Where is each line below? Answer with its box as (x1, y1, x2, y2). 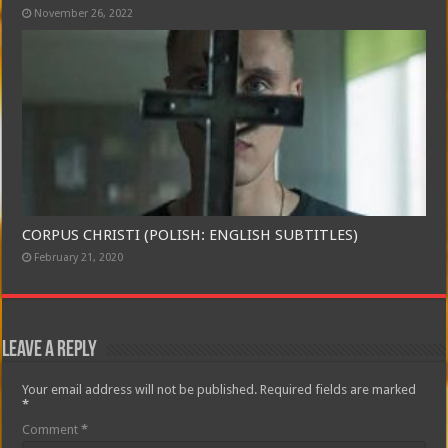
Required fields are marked (260, 381, 417, 397)
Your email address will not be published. (22, 381, 258, 397)
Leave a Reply (2, 338, 98, 362)
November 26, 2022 (34, 7, 134, 21)
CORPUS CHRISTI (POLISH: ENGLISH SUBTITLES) (22, 225, 359, 244)
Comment (22, 421, 82, 437)
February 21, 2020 (34, 250, 124, 264)
